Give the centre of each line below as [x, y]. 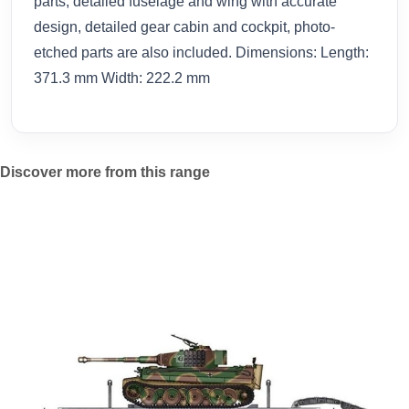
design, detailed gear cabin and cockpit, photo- [184, 26]
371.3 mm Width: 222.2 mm [122, 78]
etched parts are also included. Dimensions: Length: [201, 52]
